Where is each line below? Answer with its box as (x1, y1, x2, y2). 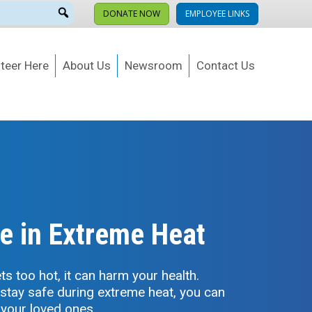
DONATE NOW (103, 8, 160, 19)
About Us (63, 58, 111, 73)
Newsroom (125, 58, 182, 73)
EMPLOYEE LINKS (185, 8, 249, 19)
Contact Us (196, 58, 255, 73)
